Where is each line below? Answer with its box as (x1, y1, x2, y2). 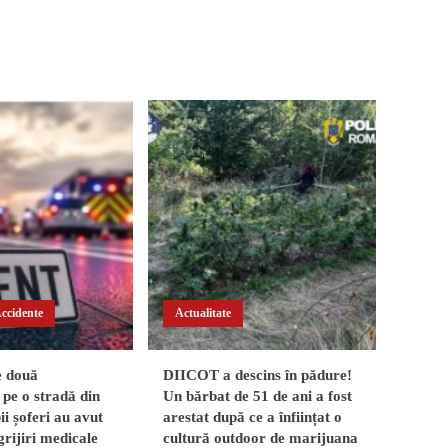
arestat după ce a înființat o (163, 409, 342, 426)
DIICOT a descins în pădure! (163, 367, 352, 384)
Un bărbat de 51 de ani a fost (163, 388, 352, 405)
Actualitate (175, 306, 231, 321)
